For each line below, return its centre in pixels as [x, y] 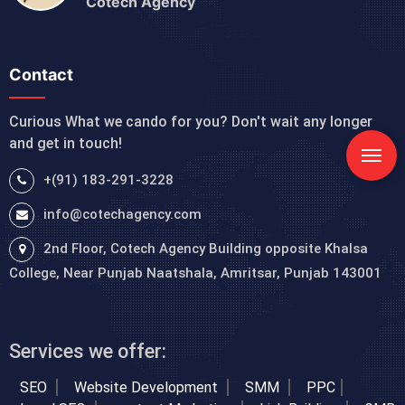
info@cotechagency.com [122, 215]
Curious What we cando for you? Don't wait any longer [191, 122]
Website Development [148, 388]
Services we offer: [88, 352]
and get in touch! [66, 144]
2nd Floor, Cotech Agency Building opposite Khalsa [206, 249]
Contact [41, 75]
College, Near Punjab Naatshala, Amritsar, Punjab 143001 [195, 273]
